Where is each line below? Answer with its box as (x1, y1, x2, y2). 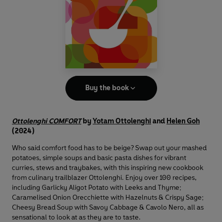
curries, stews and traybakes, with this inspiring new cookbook (12, 163, 203, 172)
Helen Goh (166, 116, 200, 125)
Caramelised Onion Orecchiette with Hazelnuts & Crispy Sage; (12, 193, 204, 202)
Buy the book (85, 83, 129, 92)
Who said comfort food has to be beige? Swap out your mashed (12, 143, 207, 152)
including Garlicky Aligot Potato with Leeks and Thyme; (12, 183, 181, 192)
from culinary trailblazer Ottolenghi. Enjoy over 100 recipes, (12, 173, 197, 182)
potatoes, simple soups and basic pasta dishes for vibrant (12, 153, 186, 162)
